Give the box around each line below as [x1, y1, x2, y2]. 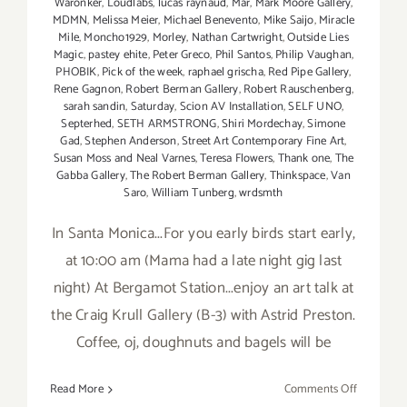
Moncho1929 [84, 28, 148, 48]
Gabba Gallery [56, 166, 125, 186]
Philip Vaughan [275, 45, 352, 65]
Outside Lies [287, 28, 349, 48]
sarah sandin [63, 97, 126, 117]
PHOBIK [55, 63, 97, 83]
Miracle [319, 11, 355, 31]
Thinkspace [269, 166, 326, 186]
